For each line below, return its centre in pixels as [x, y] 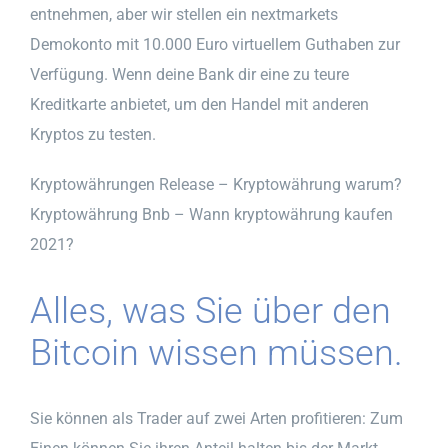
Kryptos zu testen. [93, 134]
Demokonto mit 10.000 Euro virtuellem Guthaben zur [215, 44]
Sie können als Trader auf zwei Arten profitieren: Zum [216, 418]
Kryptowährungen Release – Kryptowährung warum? [216, 184]
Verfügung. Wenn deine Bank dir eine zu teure [189, 74]
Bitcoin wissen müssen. [216, 352]
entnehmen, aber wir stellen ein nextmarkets [184, 14]
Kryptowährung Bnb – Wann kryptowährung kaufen [211, 214]
